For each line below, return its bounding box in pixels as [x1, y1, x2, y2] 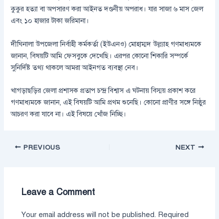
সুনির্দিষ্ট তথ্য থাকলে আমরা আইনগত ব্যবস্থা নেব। [11, 63, 139, 72]
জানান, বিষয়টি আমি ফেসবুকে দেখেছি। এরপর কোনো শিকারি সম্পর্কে [11, 51, 189, 60]
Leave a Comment [22, 187, 95, 198]
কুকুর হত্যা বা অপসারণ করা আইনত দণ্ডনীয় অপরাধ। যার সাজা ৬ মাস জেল [11, 4, 204, 14]
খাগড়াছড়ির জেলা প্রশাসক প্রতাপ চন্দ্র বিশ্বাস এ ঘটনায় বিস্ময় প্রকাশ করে [11, 86, 196, 95]
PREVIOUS [21, 143, 61, 152]
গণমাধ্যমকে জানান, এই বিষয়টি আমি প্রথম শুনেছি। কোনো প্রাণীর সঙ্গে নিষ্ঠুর [11, 97, 206, 107]
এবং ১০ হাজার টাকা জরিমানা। [11, 16, 89, 25]
